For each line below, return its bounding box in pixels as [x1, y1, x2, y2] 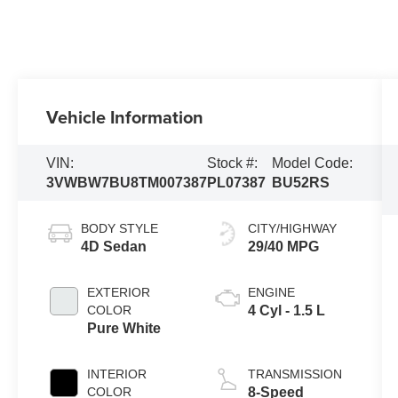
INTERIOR [87, 366, 147, 381]
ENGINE [247, 284, 295, 299]
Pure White [87, 320, 162, 336]
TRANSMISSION [247, 366, 342, 381]
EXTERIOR [87, 284, 151, 299]
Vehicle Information [46, 103, 204, 130]
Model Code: [271, 155, 353, 171]
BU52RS [271, 174, 330, 190]
